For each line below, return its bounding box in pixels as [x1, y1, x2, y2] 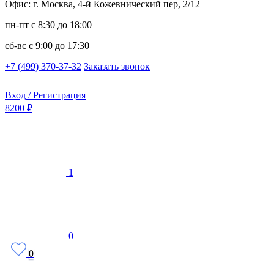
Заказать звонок [84, 61, 150, 72]
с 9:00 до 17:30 [26, 40, 89, 51]
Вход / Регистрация [5, 90, 86, 100]
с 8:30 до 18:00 [29, 20, 92, 30]
